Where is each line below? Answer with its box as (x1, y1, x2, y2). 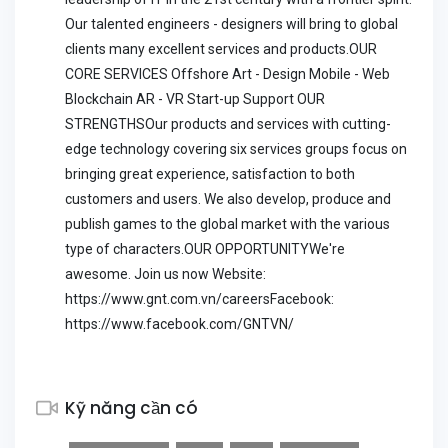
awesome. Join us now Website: (65, 266, 266, 282)
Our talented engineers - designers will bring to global (65, 16, 398, 32)
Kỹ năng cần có (65, 396, 198, 420)
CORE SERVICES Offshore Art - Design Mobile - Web (65, 66, 390, 82)
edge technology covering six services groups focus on (65, 141, 407, 157)
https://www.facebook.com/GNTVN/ (65, 316, 294, 332)
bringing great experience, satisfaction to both (65, 166, 355, 182)
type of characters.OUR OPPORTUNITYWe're (65, 241, 345, 257)
